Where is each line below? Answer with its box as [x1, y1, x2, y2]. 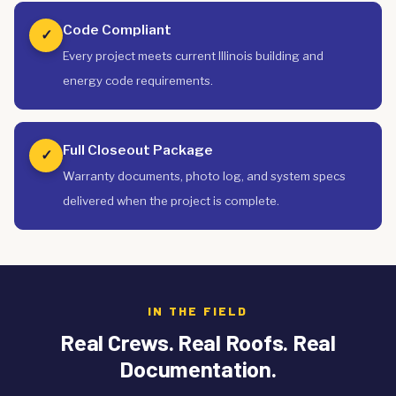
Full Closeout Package [63, 141, 213, 158]
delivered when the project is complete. [63, 194, 279, 208]
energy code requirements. [63, 73, 213, 88]
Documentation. [119, 354, 277, 382]
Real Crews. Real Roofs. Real [60, 328, 336, 355]
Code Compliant [63, 21, 171, 38]
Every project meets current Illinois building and [63, 49, 324, 63]
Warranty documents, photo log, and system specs [63, 169, 346, 183]
